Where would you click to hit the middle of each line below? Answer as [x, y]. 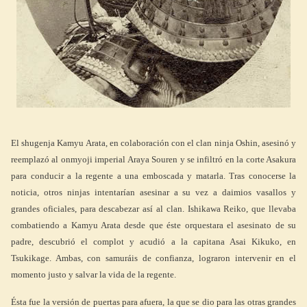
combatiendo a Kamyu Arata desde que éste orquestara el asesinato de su [153, 225]
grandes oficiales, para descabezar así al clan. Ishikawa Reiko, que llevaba [153, 209]
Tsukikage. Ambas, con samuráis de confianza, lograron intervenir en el [153, 258]
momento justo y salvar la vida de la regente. [94, 274]
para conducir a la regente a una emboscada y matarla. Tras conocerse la [153, 176]
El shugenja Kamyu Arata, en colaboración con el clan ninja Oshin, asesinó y [153, 143]
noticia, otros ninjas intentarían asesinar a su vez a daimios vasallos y [153, 192]
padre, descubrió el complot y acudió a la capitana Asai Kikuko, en [153, 242]
